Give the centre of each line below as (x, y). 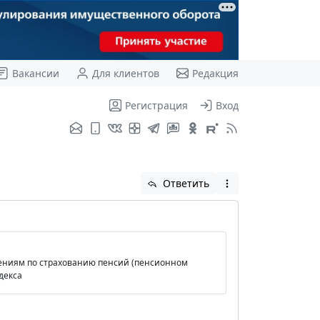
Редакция (215, 73)
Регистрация (156, 105)
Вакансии (35, 73)
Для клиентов (125, 73)
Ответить (185, 183)
